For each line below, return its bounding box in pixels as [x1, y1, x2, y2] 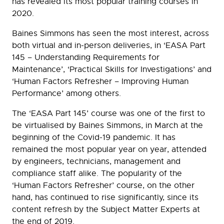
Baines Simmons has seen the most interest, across [12, 28, 209, 39]
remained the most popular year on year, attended [12, 144, 206, 155]
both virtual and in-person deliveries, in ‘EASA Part [12, 40, 205, 51]
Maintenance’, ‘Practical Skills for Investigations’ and [12, 64, 211, 75]
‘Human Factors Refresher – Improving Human [12, 76, 188, 87]
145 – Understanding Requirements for [12, 52, 159, 63]
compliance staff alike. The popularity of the [12, 168, 182, 179]
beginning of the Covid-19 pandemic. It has [12, 132, 175, 143]
